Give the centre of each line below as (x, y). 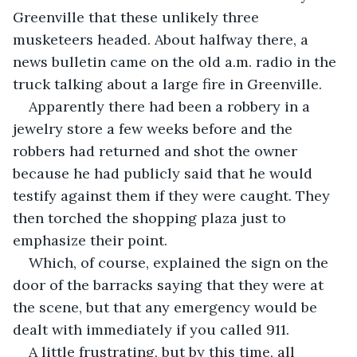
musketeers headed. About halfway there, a (163, 39)
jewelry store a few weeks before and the (155, 128)
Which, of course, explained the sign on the (180, 262)
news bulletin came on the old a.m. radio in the (177, 61)
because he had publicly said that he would (165, 173)
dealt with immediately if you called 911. (151, 329)
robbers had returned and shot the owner (157, 151)
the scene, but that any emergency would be (167, 307)
